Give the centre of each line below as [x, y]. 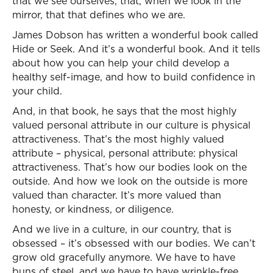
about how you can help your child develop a [121, 63]
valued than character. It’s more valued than [117, 195]
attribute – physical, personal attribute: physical [125, 153]
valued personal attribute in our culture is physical [131, 125]
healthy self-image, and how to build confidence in [134, 77]
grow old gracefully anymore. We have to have [124, 257]
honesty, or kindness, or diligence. [93, 209]
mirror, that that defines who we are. [99, 15]
